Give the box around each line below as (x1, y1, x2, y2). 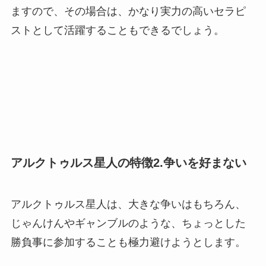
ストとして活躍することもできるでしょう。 (10, 24, 224, 36)
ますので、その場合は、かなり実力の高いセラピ (10, 5, 246, 17)
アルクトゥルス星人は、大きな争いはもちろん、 (10, 198, 246, 210)
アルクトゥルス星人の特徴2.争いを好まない (10, 156, 246, 170)
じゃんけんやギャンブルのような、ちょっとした (10, 217, 246, 229)
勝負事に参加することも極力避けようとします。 (10, 236, 246, 248)
